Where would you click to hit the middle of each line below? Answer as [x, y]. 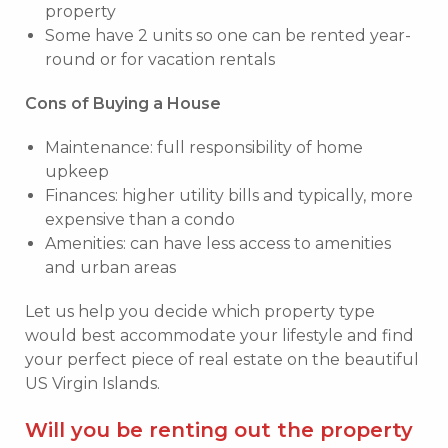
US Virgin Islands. [92, 383]
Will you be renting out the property [219, 429]
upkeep [77, 171]
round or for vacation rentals [160, 59]
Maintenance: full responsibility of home [204, 147]
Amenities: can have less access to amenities [218, 243]
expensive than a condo [140, 219]
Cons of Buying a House [123, 103]
